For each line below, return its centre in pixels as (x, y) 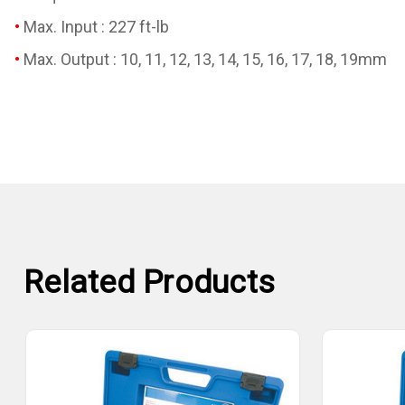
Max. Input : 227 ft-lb (96, 26)
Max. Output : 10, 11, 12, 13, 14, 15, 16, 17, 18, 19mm (205, 59)
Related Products (149, 283)
